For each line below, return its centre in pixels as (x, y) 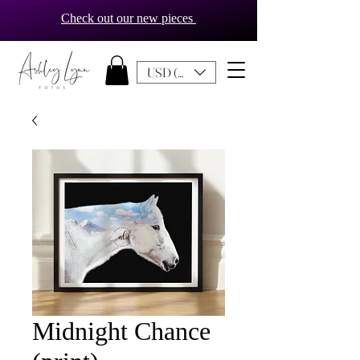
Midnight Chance (121, 331)
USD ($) (168, 72)
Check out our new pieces (129, 18)
